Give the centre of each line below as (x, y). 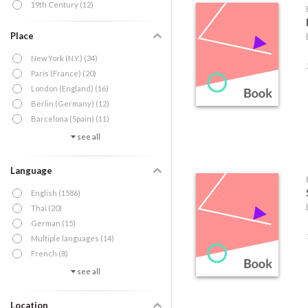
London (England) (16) (70, 88)
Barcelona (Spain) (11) (70, 119)
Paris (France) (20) (64, 73)
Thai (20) (46, 208)
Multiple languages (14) (73, 238)
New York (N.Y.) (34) (64, 58)
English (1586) (56, 193)
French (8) (49, 253)
